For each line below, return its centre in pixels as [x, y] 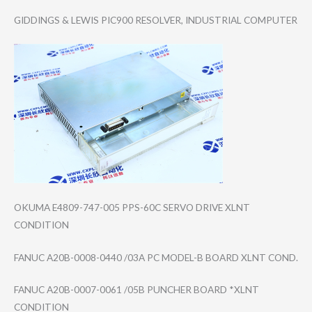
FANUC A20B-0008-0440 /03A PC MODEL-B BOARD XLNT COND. [156, 257]
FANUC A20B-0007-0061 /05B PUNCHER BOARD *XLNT [136, 290]
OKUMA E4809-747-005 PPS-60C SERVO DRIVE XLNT [132, 207]
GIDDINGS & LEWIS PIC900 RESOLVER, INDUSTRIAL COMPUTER [156, 19]
